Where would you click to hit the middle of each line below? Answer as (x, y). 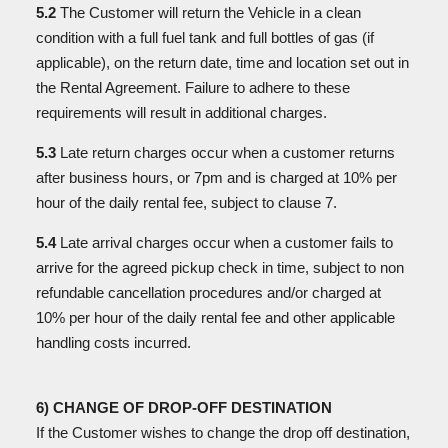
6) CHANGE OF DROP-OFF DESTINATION (184, 407)
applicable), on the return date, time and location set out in (222, 62)
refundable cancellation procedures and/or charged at (208, 292)
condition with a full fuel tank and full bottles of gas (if (205, 37)
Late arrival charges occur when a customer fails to (224, 242)
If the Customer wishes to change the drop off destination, (223, 432)
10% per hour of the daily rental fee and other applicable (215, 317)
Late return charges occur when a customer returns (225, 152)
